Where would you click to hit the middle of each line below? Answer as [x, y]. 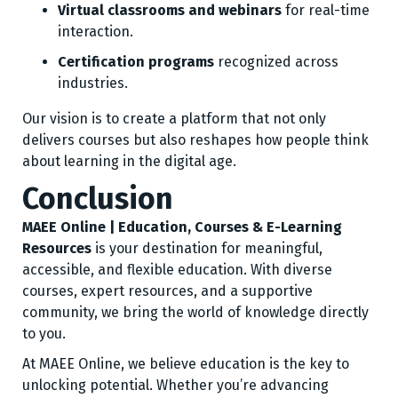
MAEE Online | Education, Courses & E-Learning [182, 227]
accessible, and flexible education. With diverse [177, 270]
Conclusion [98, 199]
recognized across [276, 62]
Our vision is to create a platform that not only [174, 119]
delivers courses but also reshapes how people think [195, 140]
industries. [93, 83]
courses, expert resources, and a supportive [167, 291]
